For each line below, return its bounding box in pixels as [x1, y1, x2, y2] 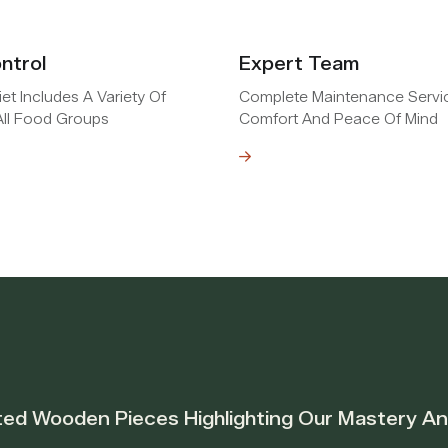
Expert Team [239, 52, 359, 75]
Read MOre [156, 149, 228, 165]
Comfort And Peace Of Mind [239, 110, 438, 128]
